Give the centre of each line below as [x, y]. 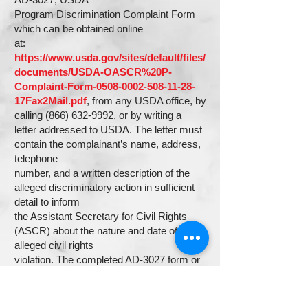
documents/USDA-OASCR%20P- [93, 72]
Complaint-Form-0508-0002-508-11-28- [105, 86]
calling [30, 115]
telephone [36, 158]
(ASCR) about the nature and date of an [103, 231]
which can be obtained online [79, 29]
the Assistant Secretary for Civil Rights [101, 216]
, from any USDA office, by [146, 101]
